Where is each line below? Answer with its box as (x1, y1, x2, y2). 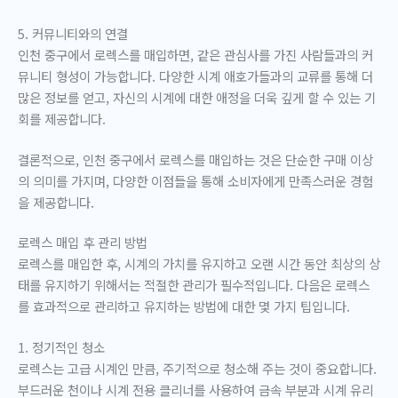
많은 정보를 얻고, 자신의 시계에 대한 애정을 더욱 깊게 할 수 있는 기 (18, 87, 376, 107)
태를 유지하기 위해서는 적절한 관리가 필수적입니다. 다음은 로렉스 (18, 275, 370, 295)
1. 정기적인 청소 (18, 338, 105, 357)
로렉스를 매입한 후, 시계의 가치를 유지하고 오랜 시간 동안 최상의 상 (18, 254, 380, 274)
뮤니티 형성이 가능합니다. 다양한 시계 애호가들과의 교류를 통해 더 (18, 66, 373, 85)
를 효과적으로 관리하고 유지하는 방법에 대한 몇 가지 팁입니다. (18, 297, 350, 316)
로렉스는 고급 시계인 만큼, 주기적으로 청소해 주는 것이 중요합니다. (18, 359, 377, 378)
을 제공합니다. (18, 192, 94, 211)
